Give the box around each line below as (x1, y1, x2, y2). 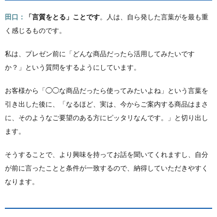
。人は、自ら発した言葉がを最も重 (100, 13, 208, 21)
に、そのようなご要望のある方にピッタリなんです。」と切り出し (5, 113, 208, 122)
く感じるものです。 (5, 26, 66, 34)
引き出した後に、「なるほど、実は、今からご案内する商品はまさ (5, 100, 208, 108)
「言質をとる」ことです (25, 13, 100, 21)
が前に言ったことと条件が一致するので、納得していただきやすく (5, 164, 208, 172)
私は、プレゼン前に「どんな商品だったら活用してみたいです (5, 49, 195, 58)
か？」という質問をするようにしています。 (5, 63, 140, 71)
